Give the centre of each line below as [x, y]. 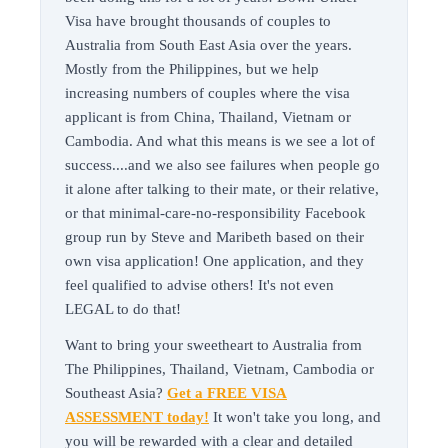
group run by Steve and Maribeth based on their [214, 236]
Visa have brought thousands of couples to [198, 20]
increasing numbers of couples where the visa [207, 92]
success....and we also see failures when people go [222, 164]
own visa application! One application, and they [214, 260]
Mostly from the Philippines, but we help [192, 68]
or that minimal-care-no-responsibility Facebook [215, 212]
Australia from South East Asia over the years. [208, 44]
